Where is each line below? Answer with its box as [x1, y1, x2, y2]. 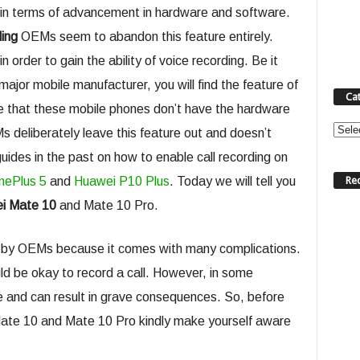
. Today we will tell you [169, 174, 296, 188]
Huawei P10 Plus [73, 174, 170, 188]
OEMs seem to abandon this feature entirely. [20, 30, 273, 43]
